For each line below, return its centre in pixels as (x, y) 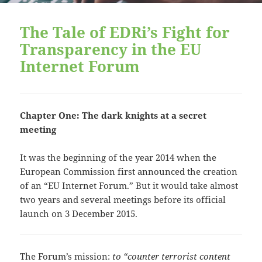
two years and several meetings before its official (123, 199)
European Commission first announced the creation (129, 171)
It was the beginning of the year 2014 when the (118, 157)
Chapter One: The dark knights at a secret (113, 115)
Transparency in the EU (111, 49)
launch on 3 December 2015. (79, 213)
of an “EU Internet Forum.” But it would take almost (129, 185)
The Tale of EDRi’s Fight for (125, 32)
